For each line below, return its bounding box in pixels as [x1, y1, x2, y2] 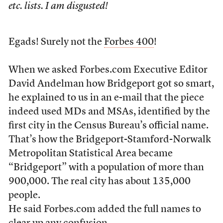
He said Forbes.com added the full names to [8, 205, 201, 215]
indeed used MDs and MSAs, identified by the [8, 107, 210, 117]
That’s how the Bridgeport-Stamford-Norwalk [8, 135, 211, 145]
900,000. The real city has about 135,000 [8, 177, 191, 187]
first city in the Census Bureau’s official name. [8, 121, 209, 131]
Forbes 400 [104, 37, 154, 47]
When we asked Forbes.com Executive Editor [8, 65, 208, 75]
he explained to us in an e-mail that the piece [8, 93, 204, 103]
